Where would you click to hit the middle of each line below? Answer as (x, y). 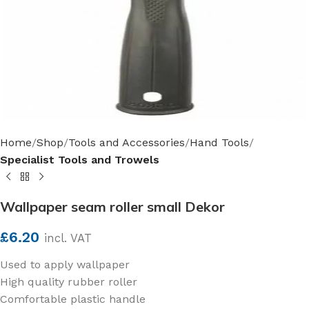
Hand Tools (219, 142)
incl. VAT (68, 238)
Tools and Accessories (127, 142)
